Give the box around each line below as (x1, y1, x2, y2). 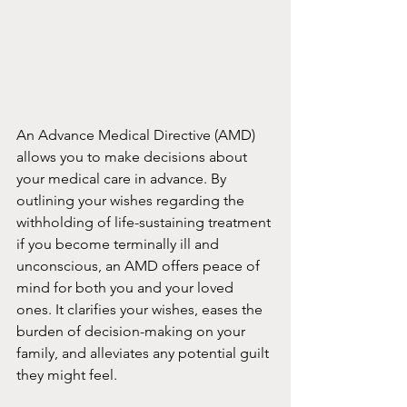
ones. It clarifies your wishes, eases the (16, 301, 266, 319)
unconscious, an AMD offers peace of (16, 257, 263, 275)
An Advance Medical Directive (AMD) (16, 126, 259, 144)
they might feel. (16, 366, 117, 384)
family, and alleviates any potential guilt (16, 344, 273, 362)
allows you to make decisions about (16, 148, 251, 166)
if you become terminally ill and (16, 235, 223, 253)
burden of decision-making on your (16, 323, 249, 341)
